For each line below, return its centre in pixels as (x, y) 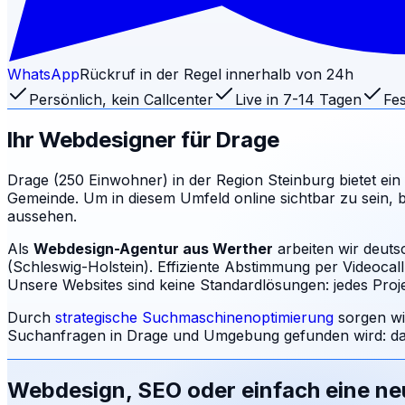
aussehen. (42, 216)
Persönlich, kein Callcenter (121, 99)
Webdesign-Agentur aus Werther (153, 248)
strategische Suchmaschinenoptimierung (194, 317)
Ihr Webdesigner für (112, 139)
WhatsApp (43, 74)
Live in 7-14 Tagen (298, 99)
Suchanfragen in (67, 335)
